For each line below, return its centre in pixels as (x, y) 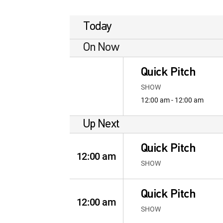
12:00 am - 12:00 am (172, 100)
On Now (101, 48)
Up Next (101, 124)
